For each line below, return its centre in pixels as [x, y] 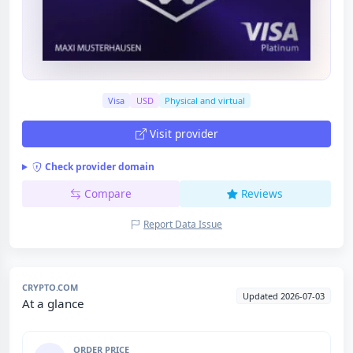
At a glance [53, 304]
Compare [108, 194]
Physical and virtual [204, 101]
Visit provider [184, 134]
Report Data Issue [183, 225]
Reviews [262, 194]
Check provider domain [99, 167]
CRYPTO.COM [50, 288]
